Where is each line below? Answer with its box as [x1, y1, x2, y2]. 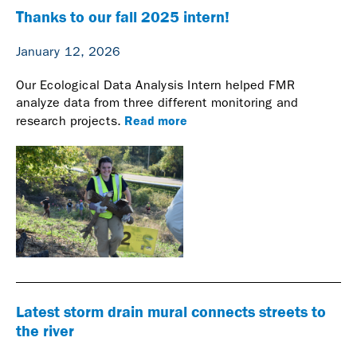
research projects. [16, 113, 121, 129]
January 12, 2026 [16, 44, 120, 60]
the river [16, 319, 74, 342]
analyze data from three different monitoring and [16, 95, 298, 111]
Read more [121, 111, 187, 131]
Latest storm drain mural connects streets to [16, 300, 326, 323]
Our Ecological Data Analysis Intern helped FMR [16, 77, 296, 93]
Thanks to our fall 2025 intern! [16, 5, 229, 29]
